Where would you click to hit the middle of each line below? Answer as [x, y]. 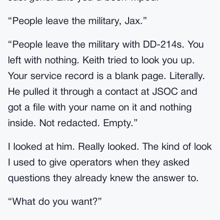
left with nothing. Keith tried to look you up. [101, 61]
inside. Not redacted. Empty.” [73, 124]
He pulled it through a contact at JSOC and [103, 92]
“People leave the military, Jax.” [78, 22]
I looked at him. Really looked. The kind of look [110, 147]
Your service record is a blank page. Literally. [107, 77]
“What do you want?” [55, 202]
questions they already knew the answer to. [103, 179]
